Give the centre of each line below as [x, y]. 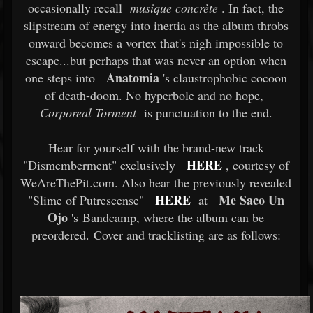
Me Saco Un [251, 200]
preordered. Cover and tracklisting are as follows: [156, 235]
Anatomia [132, 78]
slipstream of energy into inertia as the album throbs [156, 25]
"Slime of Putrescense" [86, 200]
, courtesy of [257, 165]
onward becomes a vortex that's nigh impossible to [156, 43]
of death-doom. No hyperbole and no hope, [156, 95]
